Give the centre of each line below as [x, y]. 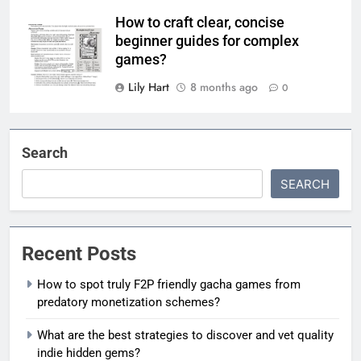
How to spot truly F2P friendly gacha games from [169, 285]
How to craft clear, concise [200, 23]
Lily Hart [149, 87]
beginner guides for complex [207, 41]
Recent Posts [79, 254]
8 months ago [224, 87]
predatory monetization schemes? [129, 303]
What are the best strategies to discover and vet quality [185, 336]
